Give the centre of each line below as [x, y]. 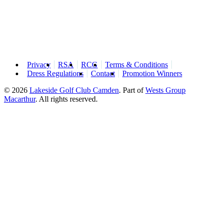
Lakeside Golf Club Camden [74, 90]
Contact [103, 73]
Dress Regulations [55, 73]
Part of [134, 90]
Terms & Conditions [137, 64]
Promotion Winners [152, 73]
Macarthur [20, 99]
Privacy [39, 64]
